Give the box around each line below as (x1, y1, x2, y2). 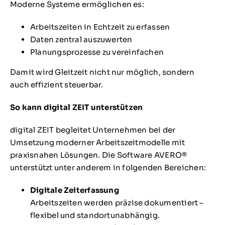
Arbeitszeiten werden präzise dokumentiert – (30, 198, 204, 208)
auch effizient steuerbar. (10, 80, 103, 90)
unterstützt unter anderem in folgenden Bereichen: (10, 163, 206, 173)
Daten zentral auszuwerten (30, 35, 133, 45)
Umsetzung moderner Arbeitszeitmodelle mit (10, 138, 185, 148)
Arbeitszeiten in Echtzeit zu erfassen (30, 22, 170, 32)
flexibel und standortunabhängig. (30, 210, 160, 220)
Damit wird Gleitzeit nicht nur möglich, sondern (10, 67, 195, 77)
